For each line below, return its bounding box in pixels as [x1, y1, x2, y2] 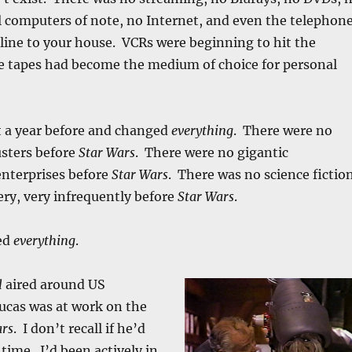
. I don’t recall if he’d [13, 320, 145, 336]
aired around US [2, 276, 105, 292]
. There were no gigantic [134, 144, 288, 160]
